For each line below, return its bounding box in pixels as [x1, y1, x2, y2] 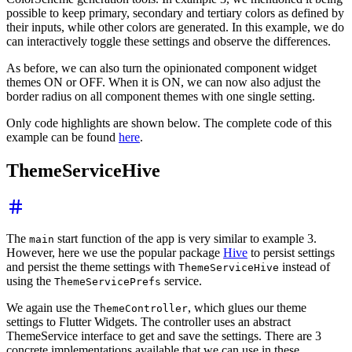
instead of [279, 259, 330, 273]
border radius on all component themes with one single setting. [6, 89, 315, 103]
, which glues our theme [188, 300, 306, 314]
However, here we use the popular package [6, 245, 223, 259]
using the [6, 273, 54, 288]
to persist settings [247, 245, 335, 259]
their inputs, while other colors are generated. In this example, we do [6, 20, 344, 34]
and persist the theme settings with [6, 259, 178, 273]
